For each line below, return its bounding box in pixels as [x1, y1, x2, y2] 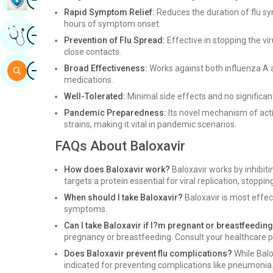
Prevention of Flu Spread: [64, 35, 165, 45]
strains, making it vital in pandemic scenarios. [64, 119, 236, 129]
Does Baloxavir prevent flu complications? [64, 249, 232, 258]
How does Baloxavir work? [64, 165, 170, 174]
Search [27, 65, 59, 76]
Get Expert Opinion [27, 29, 112, 41]
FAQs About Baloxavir [55, 138, 185, 154]
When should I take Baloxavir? [64, 193, 183, 202]
